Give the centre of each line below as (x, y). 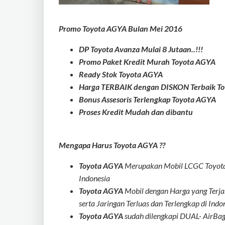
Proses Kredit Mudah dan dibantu (136, 112)
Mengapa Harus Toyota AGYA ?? (112, 145)
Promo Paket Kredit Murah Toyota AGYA (147, 62)
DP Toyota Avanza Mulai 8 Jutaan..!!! (141, 49)
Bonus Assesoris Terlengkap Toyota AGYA (147, 99)
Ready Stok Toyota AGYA (121, 74)
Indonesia (94, 178)
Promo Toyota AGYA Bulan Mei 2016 (121, 28)
